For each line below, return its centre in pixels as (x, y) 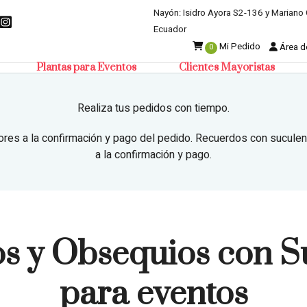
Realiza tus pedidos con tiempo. (153, 108)
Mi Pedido (238, 47)
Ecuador (170, 29)
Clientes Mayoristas (226, 67)
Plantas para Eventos (86, 67)
